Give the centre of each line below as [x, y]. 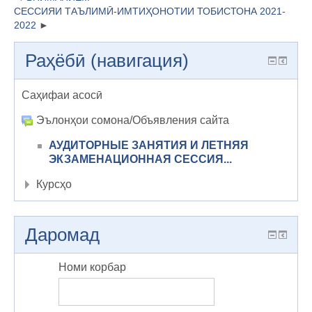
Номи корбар [92, 267]
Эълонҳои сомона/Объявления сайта [133, 120]
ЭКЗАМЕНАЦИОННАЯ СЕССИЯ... [140, 159]
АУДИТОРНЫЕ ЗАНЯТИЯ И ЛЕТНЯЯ [149, 146]
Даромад [62, 235]
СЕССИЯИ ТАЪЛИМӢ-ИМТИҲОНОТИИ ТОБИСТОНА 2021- [150, 11]
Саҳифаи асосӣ [62, 95]
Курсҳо [54, 185]
